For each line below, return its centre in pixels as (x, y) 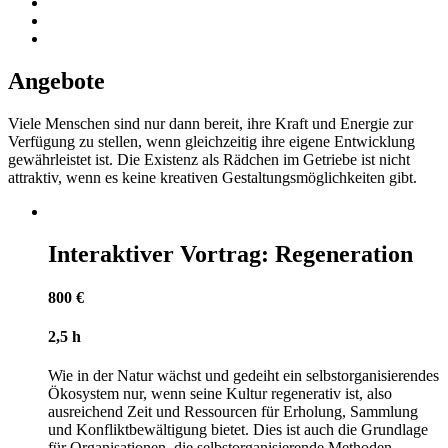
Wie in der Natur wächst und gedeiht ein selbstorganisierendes (243, 376)
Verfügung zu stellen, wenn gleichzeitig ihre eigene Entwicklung (211, 141)
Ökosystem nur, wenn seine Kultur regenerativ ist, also (220, 394)
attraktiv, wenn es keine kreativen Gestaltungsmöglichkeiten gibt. (212, 177)
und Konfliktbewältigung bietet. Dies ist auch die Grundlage (238, 430)
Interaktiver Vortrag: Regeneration (230, 253)
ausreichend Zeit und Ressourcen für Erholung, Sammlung (233, 412)
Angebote (56, 80)
